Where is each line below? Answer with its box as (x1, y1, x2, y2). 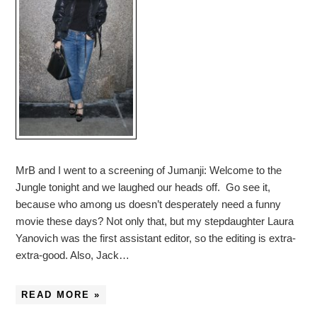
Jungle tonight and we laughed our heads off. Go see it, (16, 181, 271, 194)
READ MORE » (21, 289, 101, 301)
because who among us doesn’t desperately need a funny (16, 198, 282, 211)
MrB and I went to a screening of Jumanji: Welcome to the (16, 164, 282, 177)
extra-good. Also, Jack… (16, 249, 130, 262)
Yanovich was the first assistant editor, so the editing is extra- (16, 232, 296, 245)
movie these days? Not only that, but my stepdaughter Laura (16, 215, 294, 228)
